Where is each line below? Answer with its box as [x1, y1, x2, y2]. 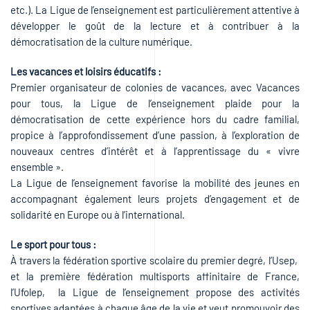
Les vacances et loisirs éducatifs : [10, 65, 161, 77]
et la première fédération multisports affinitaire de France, [10, 270, 300, 282]
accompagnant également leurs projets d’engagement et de [10, 192, 300, 205]
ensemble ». [10, 161, 64, 173]
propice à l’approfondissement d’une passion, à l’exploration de [10, 129, 300, 141]
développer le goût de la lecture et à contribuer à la [10, 19, 300, 32]
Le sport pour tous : [10, 238, 96, 250]
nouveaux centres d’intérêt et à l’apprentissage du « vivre [10, 145, 300, 157]
